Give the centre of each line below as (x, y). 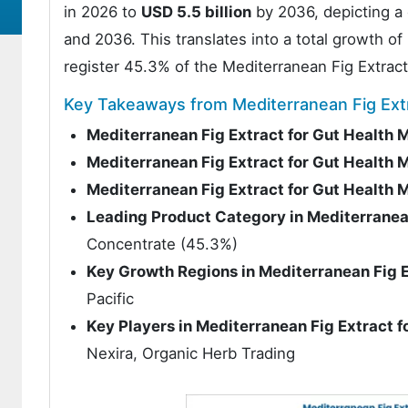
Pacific (110, 299)
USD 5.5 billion (196, 12)
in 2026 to (102, 12)
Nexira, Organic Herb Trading (191, 353)
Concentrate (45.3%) (162, 244)
